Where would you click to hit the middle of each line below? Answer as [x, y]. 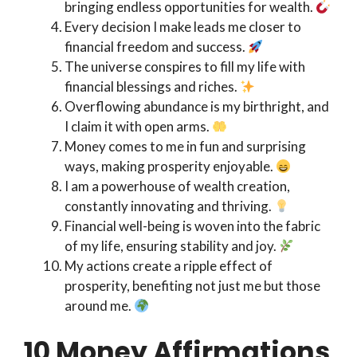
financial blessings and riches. [152, 87]
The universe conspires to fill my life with [185, 67]
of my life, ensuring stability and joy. [172, 246]
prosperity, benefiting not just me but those [192, 286]
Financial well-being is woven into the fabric [192, 226]
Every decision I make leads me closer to [183, 27]
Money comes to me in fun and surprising [185, 147]
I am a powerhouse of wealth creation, [177, 186]
